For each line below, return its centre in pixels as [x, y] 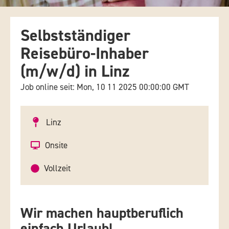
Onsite [56, 145]
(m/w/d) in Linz [75, 71]
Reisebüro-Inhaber [85, 53]
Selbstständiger [75, 36]
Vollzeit [58, 168]
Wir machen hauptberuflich [102, 213]
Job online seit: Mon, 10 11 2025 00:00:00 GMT [105, 87]
